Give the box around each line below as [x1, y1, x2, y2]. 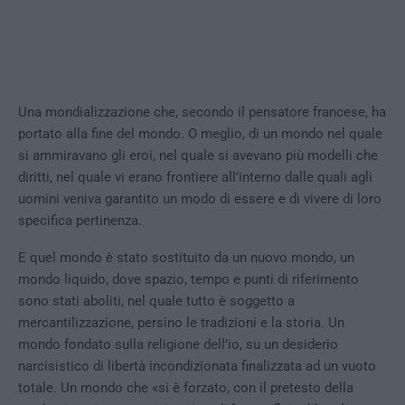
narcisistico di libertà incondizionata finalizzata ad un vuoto [18, 358, 376, 375]
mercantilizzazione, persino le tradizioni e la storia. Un [18, 315, 344, 332]
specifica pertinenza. [18, 212, 142, 230]
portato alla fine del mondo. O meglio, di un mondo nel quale [18, 126, 382, 143]
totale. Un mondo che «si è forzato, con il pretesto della [18, 380, 353, 397]
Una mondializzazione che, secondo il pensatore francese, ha [18, 104, 386, 121]
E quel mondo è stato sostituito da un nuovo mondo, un [18, 250, 354, 267]
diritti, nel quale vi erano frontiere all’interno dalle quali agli [18, 169, 372, 186]
